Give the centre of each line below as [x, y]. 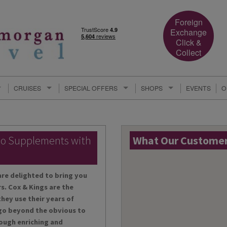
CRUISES [27, 88]
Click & [188, 42]
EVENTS [198, 88]
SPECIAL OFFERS [91, 88]
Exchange [189, 32]
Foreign [188, 22]
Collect [189, 52]
